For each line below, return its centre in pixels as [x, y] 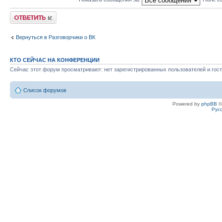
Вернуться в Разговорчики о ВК [55, 37]
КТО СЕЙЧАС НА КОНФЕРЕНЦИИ [55, 60]
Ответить [22, 14]
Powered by [187, 104]
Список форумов [45, 90]
